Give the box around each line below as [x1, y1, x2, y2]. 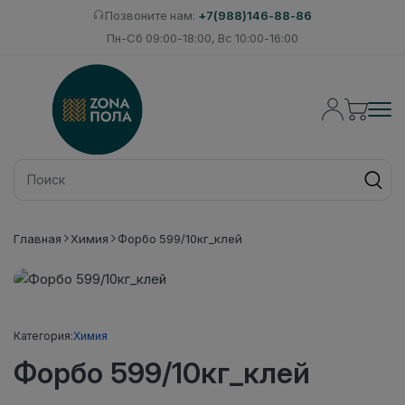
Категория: [14, 328, 73, 343]
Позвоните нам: [105, 8, 198, 23]
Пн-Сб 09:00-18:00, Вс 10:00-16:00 [107, 31, 298, 45]
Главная [14, 231, 61, 246]
